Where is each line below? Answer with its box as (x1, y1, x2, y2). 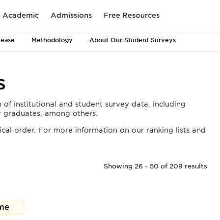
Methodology (31, 36, 73, 44)
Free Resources (104, 11, 160, 19)
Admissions (51, 11, 92, 19)
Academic (2, 11, 39, 19)
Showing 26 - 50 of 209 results (104, 163, 208, 170)
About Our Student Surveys (89, 36, 176, 44)
